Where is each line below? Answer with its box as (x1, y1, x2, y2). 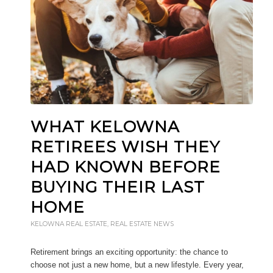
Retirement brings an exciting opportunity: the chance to (30, 247, 228, 257)
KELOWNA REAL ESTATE (30, 219, 107, 228)
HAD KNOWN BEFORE (30, 157, 221, 177)
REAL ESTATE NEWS (110, 219, 174, 228)
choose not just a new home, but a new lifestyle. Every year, (30, 260, 244, 269)
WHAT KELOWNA (30, 116, 180, 136)
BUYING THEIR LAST (30, 177, 205, 197)
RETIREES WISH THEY (30, 136, 220, 157)
